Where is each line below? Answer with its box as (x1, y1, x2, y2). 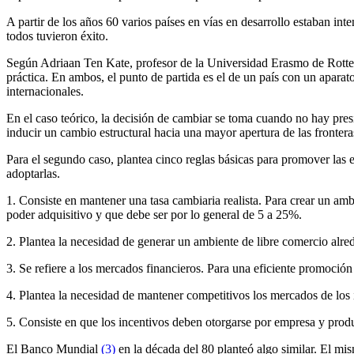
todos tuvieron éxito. (6, 29, 108, 43)
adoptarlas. (6, 167, 60, 180)
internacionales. (6, 85, 84, 98)
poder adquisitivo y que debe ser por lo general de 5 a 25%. (6, 208, 302, 221)
